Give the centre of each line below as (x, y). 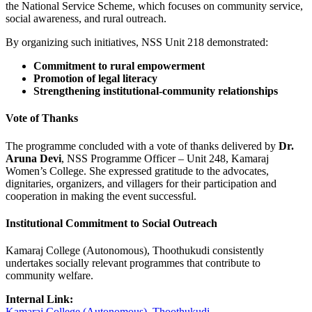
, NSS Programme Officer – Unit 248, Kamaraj (165, 158)
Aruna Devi (33, 158)
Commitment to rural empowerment (119, 66)
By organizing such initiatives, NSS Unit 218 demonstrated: (137, 42)
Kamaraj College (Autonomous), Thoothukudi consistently (135, 251)
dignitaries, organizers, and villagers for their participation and (141, 183)
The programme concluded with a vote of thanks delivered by (142, 146)
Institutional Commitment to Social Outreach (111, 223)
